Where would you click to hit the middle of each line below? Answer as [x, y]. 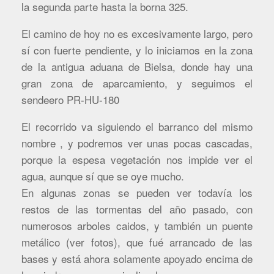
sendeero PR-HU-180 [70, 99]
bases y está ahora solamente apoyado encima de [137, 258]
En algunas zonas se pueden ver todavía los [137, 192]
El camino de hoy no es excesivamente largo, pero [137, 33]
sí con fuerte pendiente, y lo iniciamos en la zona [137, 50]
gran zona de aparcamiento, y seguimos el [137, 83]
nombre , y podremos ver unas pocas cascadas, [137, 143]
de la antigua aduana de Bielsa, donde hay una [137, 66]
